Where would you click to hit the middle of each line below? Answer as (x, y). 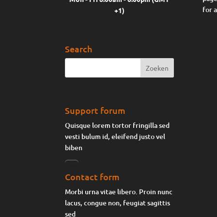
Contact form (93, 177)
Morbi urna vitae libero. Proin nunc (119, 192)
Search (79, 49)
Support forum (95, 110)
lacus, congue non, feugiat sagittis (118, 203)
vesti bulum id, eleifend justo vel (115, 137)
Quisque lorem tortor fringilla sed (117, 125)
